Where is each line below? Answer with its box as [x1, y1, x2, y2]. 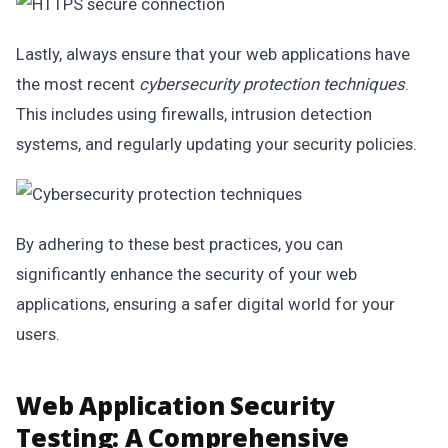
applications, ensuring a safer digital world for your [16, 294, 395, 314]
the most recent [16, 74, 139, 94]
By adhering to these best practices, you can [16, 234, 343, 254]
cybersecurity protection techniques [139, 74, 405, 94]
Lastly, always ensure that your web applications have [16, 44, 410, 64]
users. [16, 324, 60, 344]
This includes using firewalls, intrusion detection [16, 104, 372, 124]
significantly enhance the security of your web [16, 264, 357, 284]
